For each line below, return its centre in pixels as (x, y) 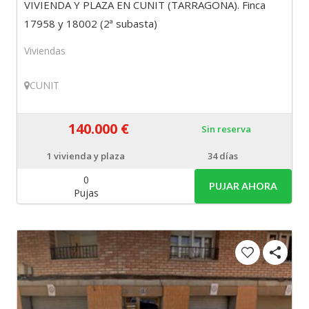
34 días (223, 156)
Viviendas (45, 50)
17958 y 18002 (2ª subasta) (91, 23)
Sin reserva (226, 129)
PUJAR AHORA (243, 186)
